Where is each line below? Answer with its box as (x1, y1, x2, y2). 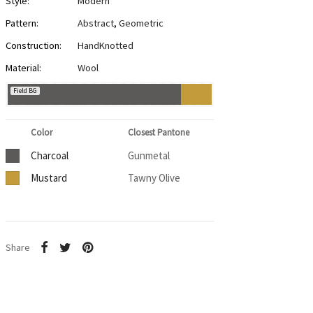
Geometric (118, 17, 163, 30)
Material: (5, 61, 41, 75)
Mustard (30, 171, 67, 185)
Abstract (77, 17, 114, 30)
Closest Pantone (127, 126, 189, 139)
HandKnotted (77, 39, 133, 52)
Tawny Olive (127, 171, 180, 185)
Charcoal (30, 149, 68, 163)
